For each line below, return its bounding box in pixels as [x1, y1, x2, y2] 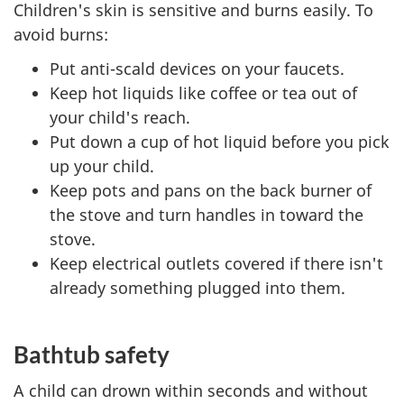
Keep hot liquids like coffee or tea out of [50, 82, 357, 104]
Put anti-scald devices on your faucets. [50, 58, 344, 79]
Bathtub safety [14, 339, 170, 369]
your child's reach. [50, 106, 190, 128]
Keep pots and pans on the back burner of [50, 179, 372, 201]
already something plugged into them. [50, 277, 345, 298]
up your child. [50, 155, 154, 177]
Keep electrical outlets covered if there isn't [50, 252, 383, 274]
